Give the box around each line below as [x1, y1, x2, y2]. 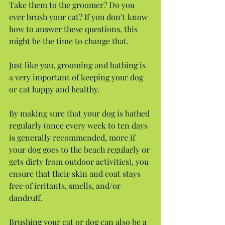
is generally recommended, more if [9, 132, 137, 143]
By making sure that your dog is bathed [9, 107, 152, 119]
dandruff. [9, 192, 42, 203]
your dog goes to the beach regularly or [9, 144, 152, 155]
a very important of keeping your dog [9, 71, 145, 82]
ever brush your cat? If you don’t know [9, 11, 150, 22]
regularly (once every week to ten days [9, 120, 150, 131]
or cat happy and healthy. [9, 83, 99, 94]
